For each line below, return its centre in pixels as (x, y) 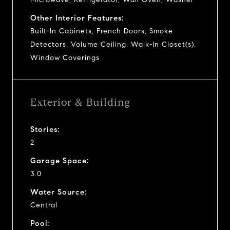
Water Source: (59, 192)
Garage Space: (60, 160)
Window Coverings (65, 57)
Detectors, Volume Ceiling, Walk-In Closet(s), (113, 44)
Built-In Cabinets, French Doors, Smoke (102, 31)
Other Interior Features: (77, 18)
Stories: (45, 129)
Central (44, 205)
